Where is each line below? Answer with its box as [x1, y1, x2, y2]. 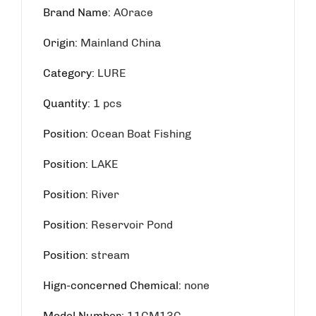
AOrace [114, 5, 153, 19]
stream [91, 248, 130, 262]
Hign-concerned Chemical [43, 278, 178, 292]
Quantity [43, 96, 87, 110]
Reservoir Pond [91, 217, 173, 231]
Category [43, 66, 92, 80]
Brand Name [43, 5, 108, 19]
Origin [43, 35, 75, 49]
